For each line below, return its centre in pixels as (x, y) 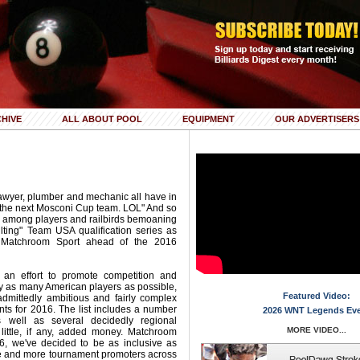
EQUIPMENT (209, 119)
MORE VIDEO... (316, 330)
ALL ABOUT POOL (102, 119)
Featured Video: (316, 296)
